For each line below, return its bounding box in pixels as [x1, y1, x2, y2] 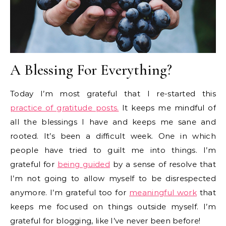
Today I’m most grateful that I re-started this [10, 89, 216, 99]
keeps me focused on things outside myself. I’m [10, 202, 216, 212]
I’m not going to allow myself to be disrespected [10, 174, 216, 184]
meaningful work [129, 188, 197, 198]
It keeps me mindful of [119, 103, 216, 113]
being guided [57, 159, 110, 169]
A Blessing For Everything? [10, 61, 172, 80]
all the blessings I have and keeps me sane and [10, 117, 216, 127]
